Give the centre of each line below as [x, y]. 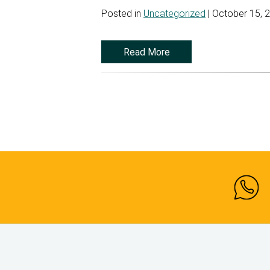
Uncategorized [174, 14]
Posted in [122, 14]
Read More [146, 52]
